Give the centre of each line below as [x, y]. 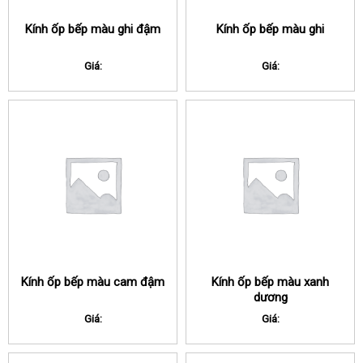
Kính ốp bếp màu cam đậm [93, 282]
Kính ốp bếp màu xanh [270, 282]
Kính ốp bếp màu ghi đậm [93, 29]
